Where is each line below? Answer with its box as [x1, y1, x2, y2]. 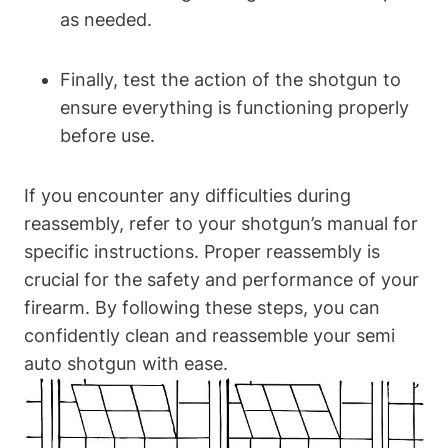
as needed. [60, 9, 152, 31]
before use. [60, 125, 155, 147]
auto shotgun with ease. [24, 353, 228, 375]
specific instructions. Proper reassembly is [24, 241, 380, 263]
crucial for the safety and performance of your [24, 269, 419, 291]
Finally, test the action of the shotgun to [60, 69, 401, 91]
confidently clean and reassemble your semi [24, 325, 395, 347]
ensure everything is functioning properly [60, 97, 409, 119]
